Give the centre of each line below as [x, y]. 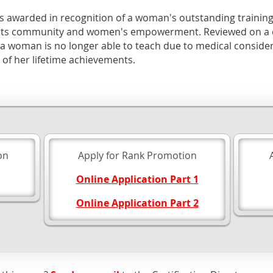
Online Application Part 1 [137, 179]
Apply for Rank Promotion [137, 155]
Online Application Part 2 [137, 203]
